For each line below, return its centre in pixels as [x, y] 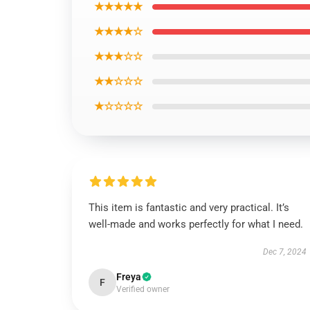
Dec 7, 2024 [284, 252]
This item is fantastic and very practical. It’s [189, 208]
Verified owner [143, 289]
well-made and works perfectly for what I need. [197, 224]
